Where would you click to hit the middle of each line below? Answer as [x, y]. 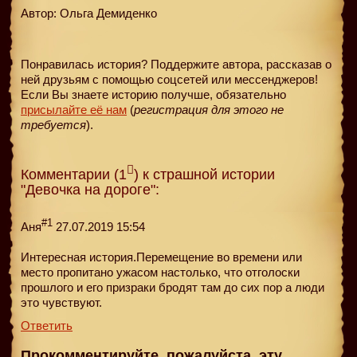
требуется [53, 124]
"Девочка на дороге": [90, 189]
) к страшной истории [204, 174]
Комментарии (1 [74, 174]
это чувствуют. [61, 302]
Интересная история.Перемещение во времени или [161, 257]
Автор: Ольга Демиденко [89, 13]
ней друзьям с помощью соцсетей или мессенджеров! [169, 79]
